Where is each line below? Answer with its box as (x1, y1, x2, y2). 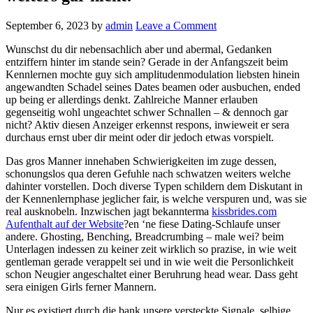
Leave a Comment (136, 19, 217, 31)
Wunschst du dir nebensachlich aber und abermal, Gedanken (6, 43, 272, 55)
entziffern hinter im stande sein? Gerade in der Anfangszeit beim (6, 55, 288, 68)
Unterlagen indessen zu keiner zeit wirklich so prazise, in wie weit (6, 242, 296, 255)
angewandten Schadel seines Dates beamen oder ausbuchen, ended (6, 80, 300, 93)
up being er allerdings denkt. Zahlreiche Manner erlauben (6, 93, 258, 105)
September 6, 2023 (6, 19, 89, 31)
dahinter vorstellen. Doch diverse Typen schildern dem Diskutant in (6, 180, 303, 192)
